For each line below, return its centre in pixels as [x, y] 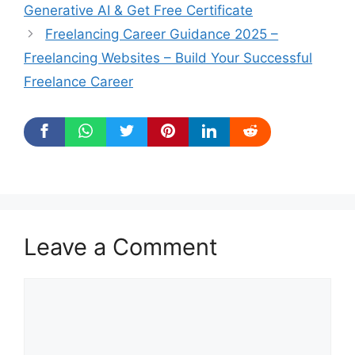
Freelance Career [78, 81]
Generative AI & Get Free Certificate [138, 10]
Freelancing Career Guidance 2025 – [162, 34]
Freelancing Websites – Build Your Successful [168, 57]
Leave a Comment [121, 246]
